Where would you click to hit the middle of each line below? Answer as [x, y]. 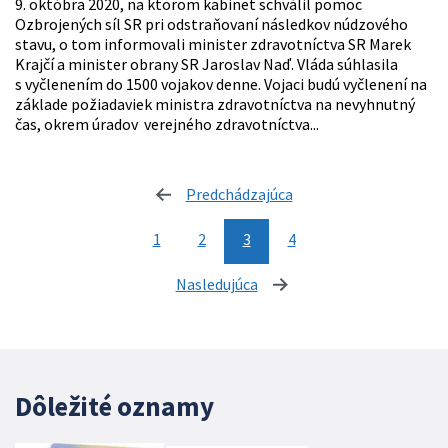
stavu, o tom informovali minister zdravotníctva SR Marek [213, 44]
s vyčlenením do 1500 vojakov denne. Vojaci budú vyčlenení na [221, 84]
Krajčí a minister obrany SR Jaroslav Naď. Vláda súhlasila [206, 64]
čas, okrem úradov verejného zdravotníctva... [167, 124]
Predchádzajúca [239, 194]
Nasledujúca [216, 284]
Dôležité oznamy [114, 406]
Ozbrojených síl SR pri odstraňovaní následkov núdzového [211, 24]
